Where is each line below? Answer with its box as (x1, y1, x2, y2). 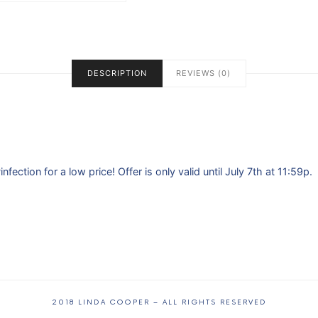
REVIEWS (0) (176, 68, 231, 79)
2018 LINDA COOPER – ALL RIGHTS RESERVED (51, 298, 267, 307)
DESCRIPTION (87, 68, 147, 79)
